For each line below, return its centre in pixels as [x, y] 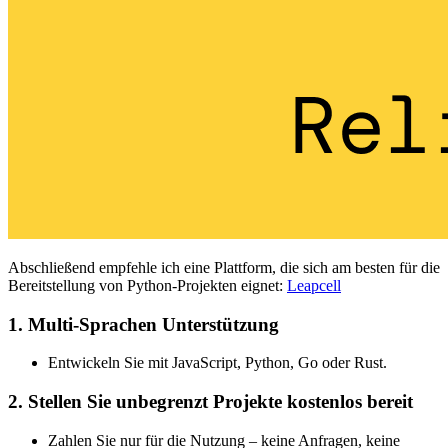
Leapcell [314, 285]
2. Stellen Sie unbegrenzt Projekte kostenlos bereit [210, 402]
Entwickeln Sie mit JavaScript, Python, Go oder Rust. [217, 363]
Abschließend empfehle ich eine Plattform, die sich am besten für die [224, 267]
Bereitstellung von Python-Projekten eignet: [147, 285]
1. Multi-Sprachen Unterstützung [143, 324]
